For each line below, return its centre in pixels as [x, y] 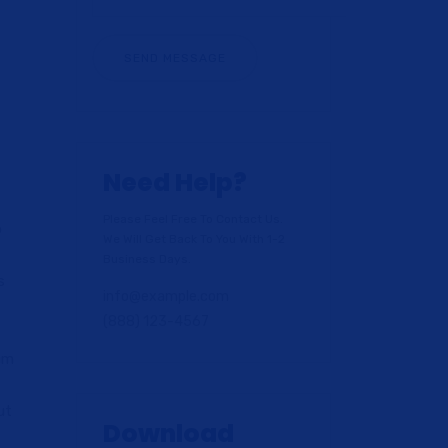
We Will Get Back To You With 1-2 [194, 239]
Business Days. [147, 259]
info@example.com [166, 296]
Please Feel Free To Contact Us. [193, 219]
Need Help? [175, 182]
